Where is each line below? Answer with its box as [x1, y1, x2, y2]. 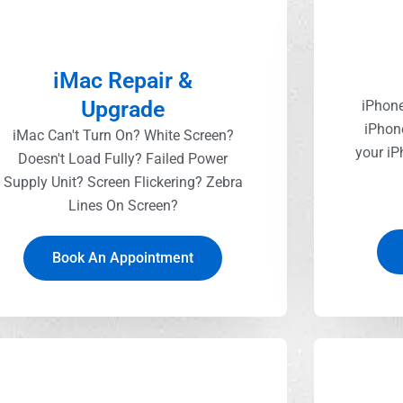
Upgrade [81, 95, 166, 122]
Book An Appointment [52, 248, 194, 266]
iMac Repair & [53, 67, 193, 94]
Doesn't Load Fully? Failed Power [18, 149, 228, 167]
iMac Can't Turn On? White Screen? [12, 126, 234, 144]
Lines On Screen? [67, 196, 178, 214]
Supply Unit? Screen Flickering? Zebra [3, 173, 243, 191]
